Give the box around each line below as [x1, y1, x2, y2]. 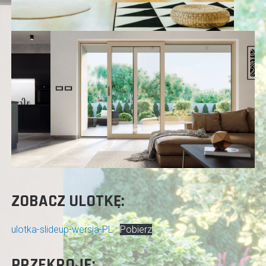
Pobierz [119, 223, 152, 235]
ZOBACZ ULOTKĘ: [11, 190, 125, 212]
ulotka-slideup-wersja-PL [11, 223, 113, 235]
